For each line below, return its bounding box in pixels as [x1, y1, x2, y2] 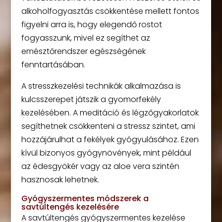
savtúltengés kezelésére [21, 201, 119, 213]
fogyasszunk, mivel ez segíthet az [21, 32, 150, 44]
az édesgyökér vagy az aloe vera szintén [21, 161, 179, 172]
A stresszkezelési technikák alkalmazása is [21, 80, 181, 92]
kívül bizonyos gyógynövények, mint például [21, 147, 191, 159]
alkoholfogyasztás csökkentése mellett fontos [21, 5, 199, 17]
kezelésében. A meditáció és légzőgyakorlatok [21, 107, 199, 118]
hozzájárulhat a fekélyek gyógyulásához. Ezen [21, 134, 199, 145]
